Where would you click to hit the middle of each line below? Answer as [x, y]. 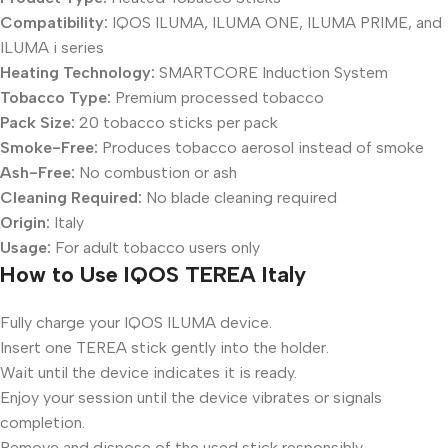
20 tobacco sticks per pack [176, 122]
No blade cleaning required [239, 197]
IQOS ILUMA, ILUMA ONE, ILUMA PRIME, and [275, 22]
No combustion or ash [156, 172]
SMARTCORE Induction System [271, 72]
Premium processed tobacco [217, 97]
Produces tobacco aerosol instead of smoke [261, 147]
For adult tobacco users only [155, 247]
